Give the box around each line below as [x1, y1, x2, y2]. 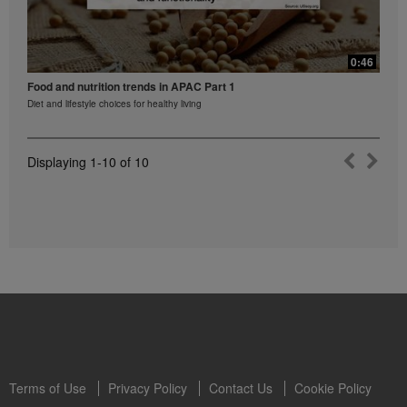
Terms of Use [9, 378, 86, 397]
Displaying [27, 152, 90, 171]
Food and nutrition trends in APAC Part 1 [27, 77, 235, 94]
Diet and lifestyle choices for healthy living [27, 96, 202, 110]
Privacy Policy [108, 378, 187, 397]
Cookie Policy [294, 378, 372, 397]
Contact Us [209, 378, 273, 397]
